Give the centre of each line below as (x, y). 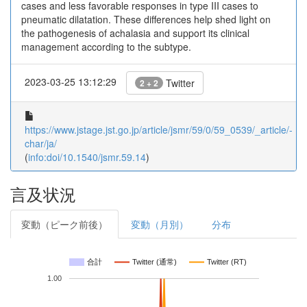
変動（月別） (160, 224)
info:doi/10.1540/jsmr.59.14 (87, 157)
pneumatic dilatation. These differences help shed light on (146, 19)
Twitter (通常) (155, 262)
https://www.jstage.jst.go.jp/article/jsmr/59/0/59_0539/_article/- (159, 130)
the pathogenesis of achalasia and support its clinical (135, 33)
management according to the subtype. (106, 47)
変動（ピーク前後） (64, 224)
